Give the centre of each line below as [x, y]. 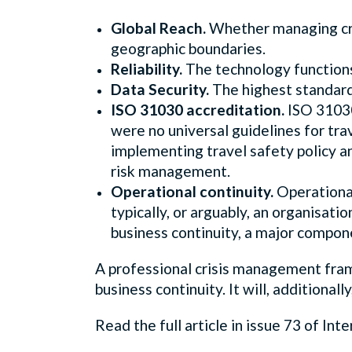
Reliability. [148, 68]
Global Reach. [158, 27]
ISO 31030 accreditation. [198, 109]
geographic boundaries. [188, 48]
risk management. [170, 170]
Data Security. [160, 89]
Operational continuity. [192, 191]
